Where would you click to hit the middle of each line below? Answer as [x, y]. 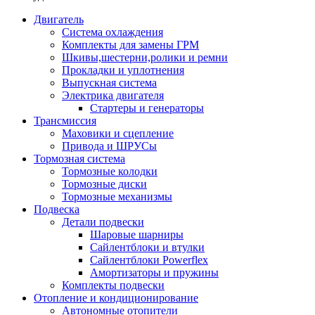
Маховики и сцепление [118, 134]
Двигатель [59, 20]
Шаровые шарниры [137, 235]
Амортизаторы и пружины [154, 273]
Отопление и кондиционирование [116, 298]
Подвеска [57, 210]
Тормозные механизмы [117, 197]
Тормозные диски [104, 184]
